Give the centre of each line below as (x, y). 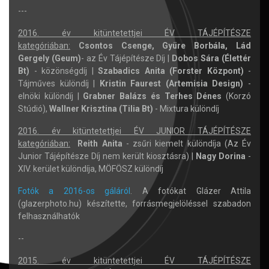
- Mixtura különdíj (186, 109)
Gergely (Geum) (50, 58)
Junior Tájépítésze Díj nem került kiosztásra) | (107, 156)
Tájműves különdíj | (59, 83)
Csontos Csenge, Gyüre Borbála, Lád (165, 46)
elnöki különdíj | (51, 96)
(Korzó (236, 96)
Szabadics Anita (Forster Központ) (171, 71)
